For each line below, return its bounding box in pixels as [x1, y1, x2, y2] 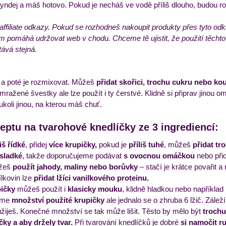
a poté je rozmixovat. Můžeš [1, 78, 96, 86]
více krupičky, [47, 140, 97, 149]
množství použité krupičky [12, 196, 104, 204]
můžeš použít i [15, 185, 68, 193]
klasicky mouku [68, 185, 122, 193]
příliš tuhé [127, 140, 164, 149]
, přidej [25, 140, 47, 149]
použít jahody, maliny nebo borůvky [13, 162, 138, 171]
